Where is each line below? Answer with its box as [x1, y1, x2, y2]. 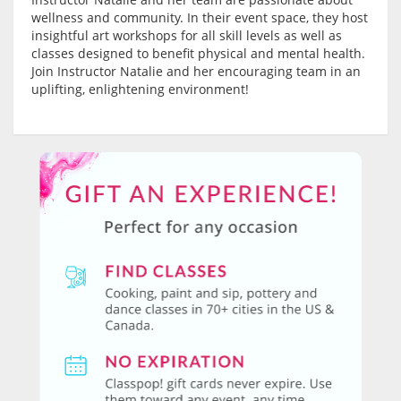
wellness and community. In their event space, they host [31, 9, 368, 27]
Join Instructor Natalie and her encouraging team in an [31, 63, 361, 81]
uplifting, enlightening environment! [31, 81, 249, 98]
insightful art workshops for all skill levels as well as [31, 27, 342, 45]
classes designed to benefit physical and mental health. [31, 45, 365, 63]
